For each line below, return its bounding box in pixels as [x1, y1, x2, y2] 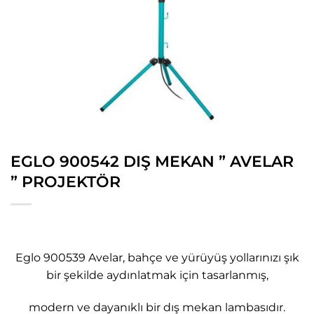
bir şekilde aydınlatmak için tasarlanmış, [46, 268, 268, 282]
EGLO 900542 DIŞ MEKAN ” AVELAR [11, 151, 294, 172]
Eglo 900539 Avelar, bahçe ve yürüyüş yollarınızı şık [15, 250, 299, 264]
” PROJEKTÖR [11, 172, 121, 192]
